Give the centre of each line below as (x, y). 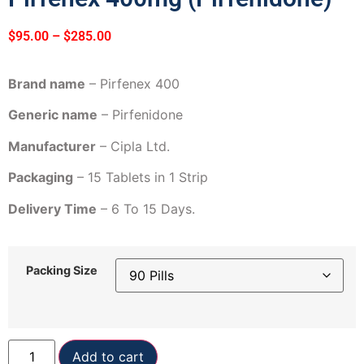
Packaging (41, 178)
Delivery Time (52, 208)
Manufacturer (52, 146)
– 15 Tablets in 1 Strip (141, 178)
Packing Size (62, 271)
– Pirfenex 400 (132, 84)
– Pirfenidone (140, 115)
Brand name (47, 84)
